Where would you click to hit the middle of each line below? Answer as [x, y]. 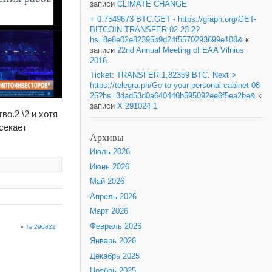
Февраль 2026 [116, 226]
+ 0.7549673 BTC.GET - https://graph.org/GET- [173, 19]
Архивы [107, 138]
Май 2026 [107, 182]
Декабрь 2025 [115, 256]
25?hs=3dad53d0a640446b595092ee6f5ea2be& [173, 96]
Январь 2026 [113, 241]
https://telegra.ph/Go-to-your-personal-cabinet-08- [176, 86]
